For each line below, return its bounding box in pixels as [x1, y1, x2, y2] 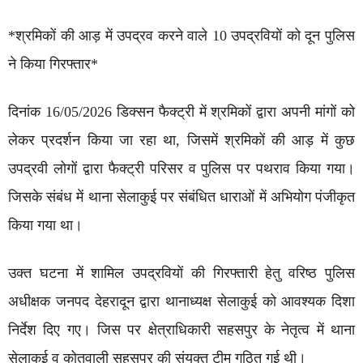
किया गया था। [8, 217, 83, 234]
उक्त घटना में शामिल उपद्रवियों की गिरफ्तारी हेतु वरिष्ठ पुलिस [8, 265, 355, 282]
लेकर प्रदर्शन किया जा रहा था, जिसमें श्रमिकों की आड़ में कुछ [8, 132, 355, 149]
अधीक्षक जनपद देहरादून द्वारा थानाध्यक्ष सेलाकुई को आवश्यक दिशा [8, 293, 355, 310]
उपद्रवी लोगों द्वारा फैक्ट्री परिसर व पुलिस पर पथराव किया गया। [8, 160, 355, 177]
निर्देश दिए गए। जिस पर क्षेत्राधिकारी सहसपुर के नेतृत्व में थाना [8, 322, 355, 339]
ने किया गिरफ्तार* [8, 56, 98, 73]
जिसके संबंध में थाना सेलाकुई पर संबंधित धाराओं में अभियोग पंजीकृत [8, 189, 355, 206]
